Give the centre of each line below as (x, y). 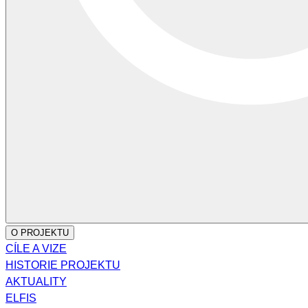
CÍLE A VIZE (36, 249)
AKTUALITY (36, 282)
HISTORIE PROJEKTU (63, 265)
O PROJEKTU (40, 233)
